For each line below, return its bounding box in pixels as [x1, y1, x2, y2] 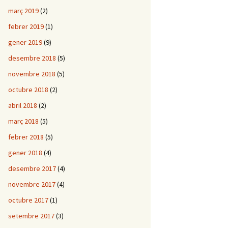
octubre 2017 [8, 195, 48, 205]
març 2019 [8, 6, 39, 15]
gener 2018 [8, 148, 42, 157]
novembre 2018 [8, 69, 55, 78]
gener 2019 [8, 38, 42, 47]
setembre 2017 [8, 211, 54, 220]
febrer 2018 [8, 132, 44, 141]
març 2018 [8, 117, 39, 126]
